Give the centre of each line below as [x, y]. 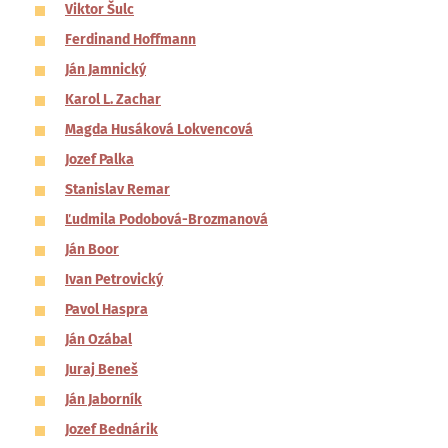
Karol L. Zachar [113, 99]
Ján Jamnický [105, 69]
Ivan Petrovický [114, 279]
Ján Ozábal [98, 339]
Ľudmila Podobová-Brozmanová [166, 219]
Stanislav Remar [117, 189]
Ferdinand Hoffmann [130, 39]
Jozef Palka [99, 159]
